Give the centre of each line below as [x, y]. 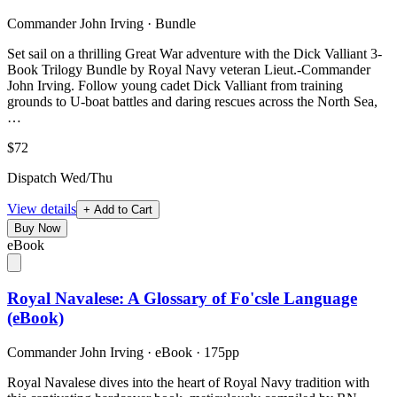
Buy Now [37, 229]
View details [42, 209]
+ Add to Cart [118, 210]
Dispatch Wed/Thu [60, 178]
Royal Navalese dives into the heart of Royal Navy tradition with [188, 382]
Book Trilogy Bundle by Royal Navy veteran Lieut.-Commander [189, 70]
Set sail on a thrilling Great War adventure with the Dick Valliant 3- [195, 54]
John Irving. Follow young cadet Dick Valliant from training [175, 86]
